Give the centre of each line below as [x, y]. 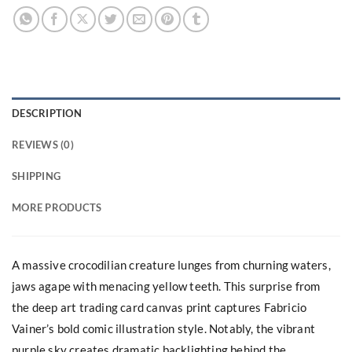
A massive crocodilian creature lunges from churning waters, [171, 264]
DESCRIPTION [47, 114]
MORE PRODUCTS [57, 208]
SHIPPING [37, 176]
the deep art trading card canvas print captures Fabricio [159, 307]
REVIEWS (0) [43, 145]
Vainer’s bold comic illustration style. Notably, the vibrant [164, 328]
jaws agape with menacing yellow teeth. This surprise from [166, 286]
